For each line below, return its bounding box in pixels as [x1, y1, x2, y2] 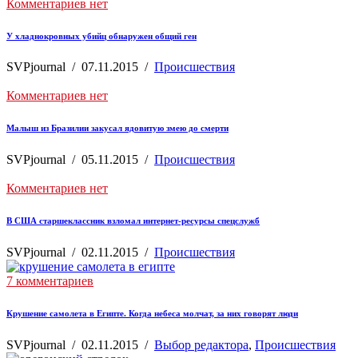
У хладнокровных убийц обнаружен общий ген [6, 30, 197, 41]
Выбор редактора [154, 338, 249, 352]
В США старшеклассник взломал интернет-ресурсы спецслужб [6, 216, 260, 226]
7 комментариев [6, 274, 93, 288]
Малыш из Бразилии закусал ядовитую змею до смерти [6, 123, 229, 133]
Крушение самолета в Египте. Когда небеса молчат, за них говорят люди [6, 308, 298, 319]
